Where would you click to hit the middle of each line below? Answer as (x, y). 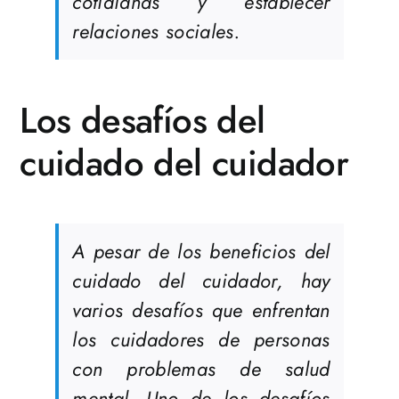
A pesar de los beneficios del (201, 252)
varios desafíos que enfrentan (201, 310)
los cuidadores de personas (201, 340)
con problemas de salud (201, 369)
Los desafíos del (142, 121)
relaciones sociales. (156, 32)
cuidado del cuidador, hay (201, 281)
